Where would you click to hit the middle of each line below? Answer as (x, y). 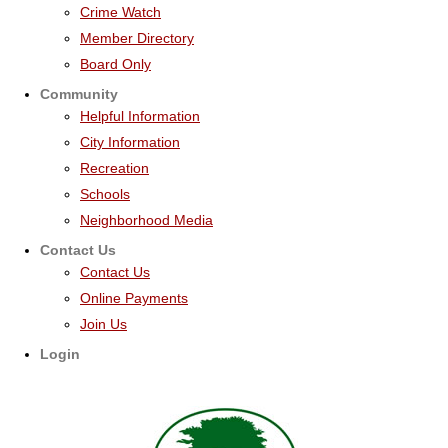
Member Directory (137, 38)
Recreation (114, 168)
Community (79, 94)
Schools (105, 194)
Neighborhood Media (146, 220)
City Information (130, 142)
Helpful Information (140, 116)
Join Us (103, 324)
